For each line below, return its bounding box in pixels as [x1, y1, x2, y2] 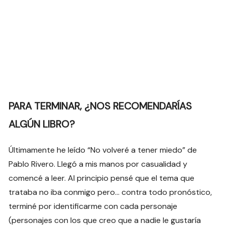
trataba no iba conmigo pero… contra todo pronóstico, [9, 187, 212, 198]
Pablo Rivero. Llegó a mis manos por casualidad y [9, 159, 188, 170]
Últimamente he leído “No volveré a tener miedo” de [9, 145, 197, 156]
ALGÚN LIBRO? [9, 118, 75, 131]
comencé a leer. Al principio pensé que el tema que [9, 173, 195, 184]
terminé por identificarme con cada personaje [9, 201, 178, 212]
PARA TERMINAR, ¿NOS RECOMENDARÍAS [9, 99, 192, 113]
